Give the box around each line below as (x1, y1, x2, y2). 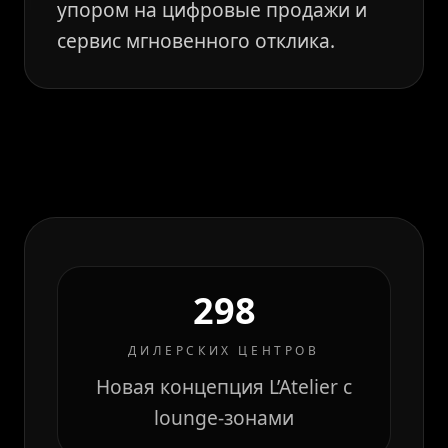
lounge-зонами (154, 404, 294, 431)
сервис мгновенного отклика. (57, 27, 335, 54)
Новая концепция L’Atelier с (96, 373, 352, 400)
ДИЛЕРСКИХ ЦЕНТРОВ (128, 342, 320, 359)
